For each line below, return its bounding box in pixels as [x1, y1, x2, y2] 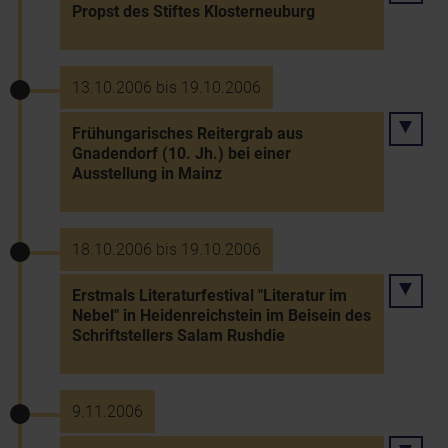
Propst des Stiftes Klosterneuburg [72, 2, 315, 21]
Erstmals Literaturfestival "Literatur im [72, 286, 347, 305]
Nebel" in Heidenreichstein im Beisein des [72, 306, 371, 325]
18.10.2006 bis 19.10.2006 [72, 240, 261, 259]
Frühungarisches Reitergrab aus [72, 124, 303, 143]
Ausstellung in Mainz [72, 164, 222, 183]
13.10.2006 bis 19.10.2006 [72, 78, 261, 97]
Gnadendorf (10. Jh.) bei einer [72, 144, 291, 163]
